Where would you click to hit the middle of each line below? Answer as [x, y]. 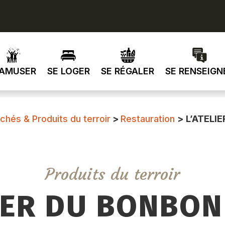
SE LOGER [68, 71]
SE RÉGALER [127, 71]
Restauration [148, 119]
